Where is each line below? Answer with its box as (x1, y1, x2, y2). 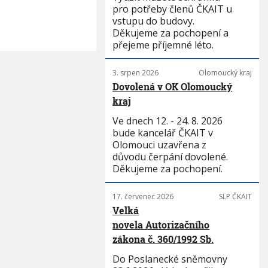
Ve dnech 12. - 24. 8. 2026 (112, 114, 223, 127)
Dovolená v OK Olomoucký (112, 80, 233, 93)
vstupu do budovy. (112, 14, 195, 28)
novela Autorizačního (112, 218, 210, 231)
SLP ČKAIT (218, 191, 252, 202)
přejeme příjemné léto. (112, 38, 214, 51)
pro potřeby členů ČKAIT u (112, 2, 233, 16)
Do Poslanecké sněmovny (112, 252, 228, 266)
